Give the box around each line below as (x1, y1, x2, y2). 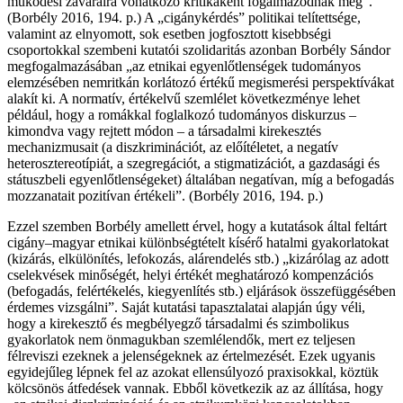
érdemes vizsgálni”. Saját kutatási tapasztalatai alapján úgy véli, (7, 300, 365, 316)
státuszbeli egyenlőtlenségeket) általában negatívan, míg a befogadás (7, 172, 394, 188)
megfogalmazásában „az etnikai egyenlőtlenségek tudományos (7, 58, 361, 75)
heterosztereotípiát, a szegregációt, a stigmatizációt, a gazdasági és (7, 156, 380, 172)
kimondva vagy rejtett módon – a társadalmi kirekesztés (7, 123, 321, 139)
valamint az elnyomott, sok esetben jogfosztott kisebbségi (7, 26, 331, 42)
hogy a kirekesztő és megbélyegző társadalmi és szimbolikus (7, 316, 349, 332)
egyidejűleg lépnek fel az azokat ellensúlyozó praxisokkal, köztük (7, 364, 379, 381)
